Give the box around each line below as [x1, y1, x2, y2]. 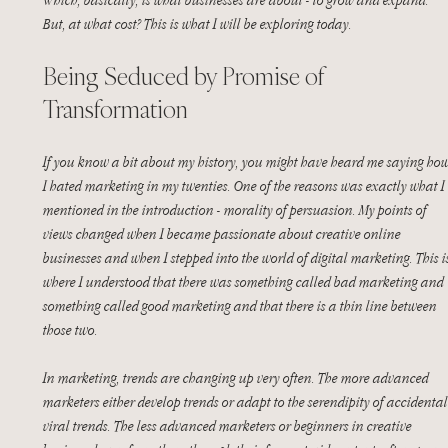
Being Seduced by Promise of [43, 60, 330, 92]
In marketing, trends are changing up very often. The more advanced [43, 368, 432, 387]
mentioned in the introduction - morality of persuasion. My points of [43, 200, 430, 219]
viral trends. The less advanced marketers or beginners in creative [43, 416, 415, 435]
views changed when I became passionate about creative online [43, 224, 404, 243]
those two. [43, 320, 98, 339]
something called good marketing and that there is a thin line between [43, 296, 440, 315]
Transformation [43, 93, 188, 125]
